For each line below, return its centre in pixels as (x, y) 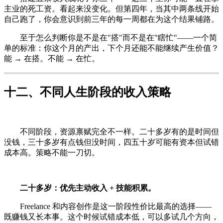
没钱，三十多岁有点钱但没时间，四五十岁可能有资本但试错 (111, 142)
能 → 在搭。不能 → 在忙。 (52, 59)
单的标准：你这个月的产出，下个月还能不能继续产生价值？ (111, 48)
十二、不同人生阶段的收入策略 (88, 92)
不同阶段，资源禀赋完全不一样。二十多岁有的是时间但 (111, 132)
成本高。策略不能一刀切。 (52, 153)
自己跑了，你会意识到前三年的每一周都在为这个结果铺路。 (111, 19)
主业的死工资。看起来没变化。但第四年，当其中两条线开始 (111, 9)
